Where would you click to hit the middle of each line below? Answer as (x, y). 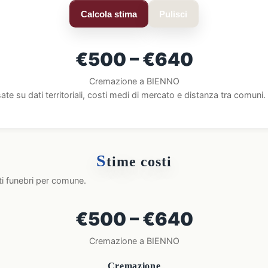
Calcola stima (109, 14)
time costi (139, 162)
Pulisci (173, 14)
